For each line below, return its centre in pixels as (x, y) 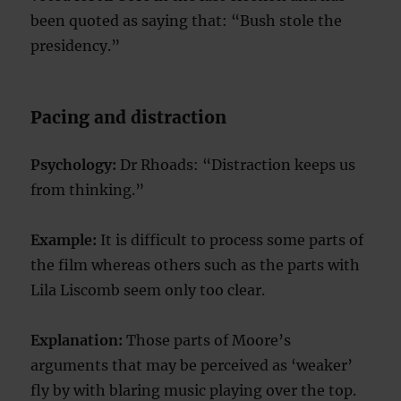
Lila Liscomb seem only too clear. (148, 290)
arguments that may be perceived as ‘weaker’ (192, 366)
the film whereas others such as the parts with (196, 265)
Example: (64, 240)
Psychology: (74, 165)
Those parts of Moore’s (207, 341)
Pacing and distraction (129, 118)
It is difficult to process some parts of (230, 240)
